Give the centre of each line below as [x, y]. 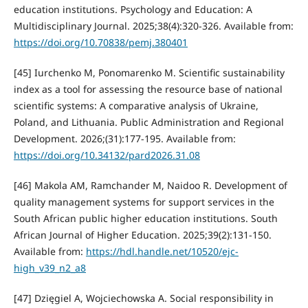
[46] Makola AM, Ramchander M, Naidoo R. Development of [150, 185]
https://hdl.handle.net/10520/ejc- [162, 251]
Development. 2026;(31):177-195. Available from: [124, 138]
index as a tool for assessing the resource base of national [148, 89]
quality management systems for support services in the [144, 201]
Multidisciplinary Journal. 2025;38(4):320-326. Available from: [153, 25]
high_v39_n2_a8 [49, 267]
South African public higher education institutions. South [145, 218]
